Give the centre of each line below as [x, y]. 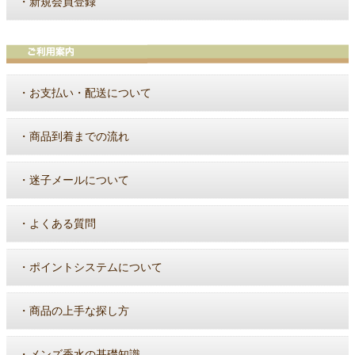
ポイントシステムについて [96, 267]
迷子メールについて [79, 180]
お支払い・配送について [90, 93]
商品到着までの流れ [79, 136]
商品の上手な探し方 [79, 311]
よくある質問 [63, 223]
